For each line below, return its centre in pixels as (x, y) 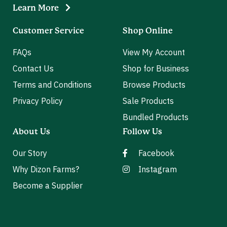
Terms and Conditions (52, 84)
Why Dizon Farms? (46, 169)
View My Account (154, 52)
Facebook (156, 153)
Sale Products (148, 101)
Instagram (158, 169)
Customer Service (48, 31)
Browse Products (154, 84)
